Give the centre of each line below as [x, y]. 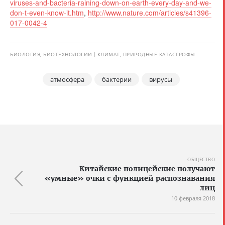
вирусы [161, 80]
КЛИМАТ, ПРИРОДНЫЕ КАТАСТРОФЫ [146, 54]
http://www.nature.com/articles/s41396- [150, 13]
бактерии [117, 80]
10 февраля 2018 [193, 198]
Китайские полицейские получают [147, 169]
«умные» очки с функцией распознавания [130, 179]
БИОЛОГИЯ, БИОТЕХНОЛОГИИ [51, 54]
